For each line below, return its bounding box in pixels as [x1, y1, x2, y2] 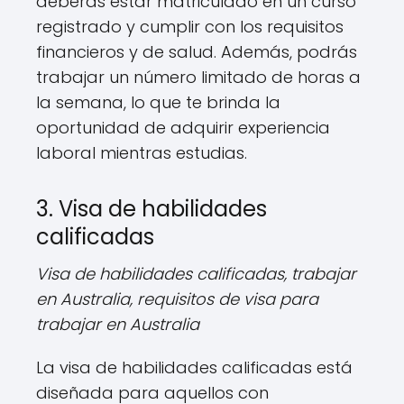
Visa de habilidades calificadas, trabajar [36, 262, 356, 285]
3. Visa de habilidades [36, 193, 267, 224]
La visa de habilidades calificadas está [36, 355, 353, 379]
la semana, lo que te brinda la [36, 90, 280, 114]
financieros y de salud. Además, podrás [36, 40, 357, 63]
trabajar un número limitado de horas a [36, 65, 361, 88]
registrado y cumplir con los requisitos [36, 14, 344, 38]
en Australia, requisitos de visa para [36, 287, 318, 310]
